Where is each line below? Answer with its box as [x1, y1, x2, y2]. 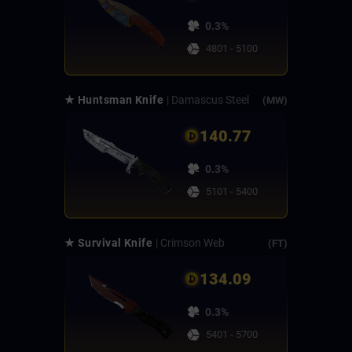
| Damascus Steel [167, 93, 250, 107]
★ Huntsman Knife [64, 93, 164, 107]
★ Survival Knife [64, 236, 153, 250]
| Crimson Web [156, 236, 225, 250]
